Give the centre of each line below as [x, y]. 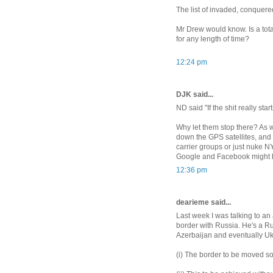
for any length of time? [213, 39]
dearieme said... [204, 202]
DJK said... [195, 94]
